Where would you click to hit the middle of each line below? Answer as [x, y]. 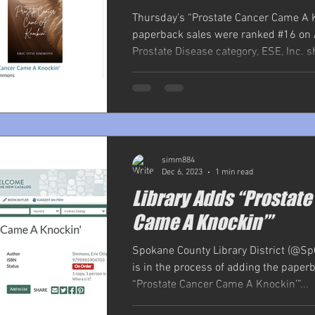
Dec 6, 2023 [182, 172]
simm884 [178, 161]
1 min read [234, 172]
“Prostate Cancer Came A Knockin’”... [220, 285]
